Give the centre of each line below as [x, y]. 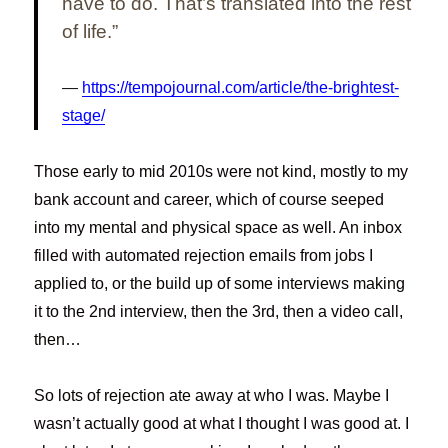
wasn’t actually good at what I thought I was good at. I [222, 423]
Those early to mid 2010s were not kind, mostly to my [221, 171]
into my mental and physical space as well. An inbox [218, 227]
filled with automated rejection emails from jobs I [204, 255]
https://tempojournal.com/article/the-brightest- [241, 87]
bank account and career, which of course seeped [209, 199]
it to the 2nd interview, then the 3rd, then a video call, [219, 311]
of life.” [90, 31]
